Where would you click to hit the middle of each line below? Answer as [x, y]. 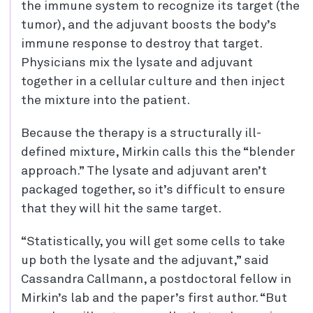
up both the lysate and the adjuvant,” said [145, 261]
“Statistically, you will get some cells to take [153, 242]
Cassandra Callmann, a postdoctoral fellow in [156, 280]
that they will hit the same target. [121, 209]
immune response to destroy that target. [141, 44]
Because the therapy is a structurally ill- [141, 134]
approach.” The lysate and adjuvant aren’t [144, 172]
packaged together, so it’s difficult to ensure [153, 190]
